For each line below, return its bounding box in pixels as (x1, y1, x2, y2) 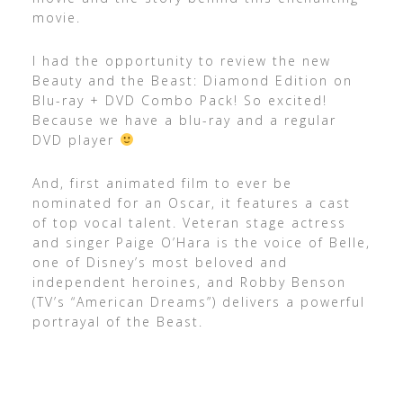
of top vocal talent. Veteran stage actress (31, 214, 346, 231)
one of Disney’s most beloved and (31, 254, 288, 271)
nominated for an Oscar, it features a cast (31, 194, 351, 211)
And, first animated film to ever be (31, 175, 292, 192)
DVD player (31, 131, 120, 148)
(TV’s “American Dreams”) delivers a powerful (31, 293, 365, 310)
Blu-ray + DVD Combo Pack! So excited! (31, 92, 327, 109)
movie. (31, 9, 81, 26)
